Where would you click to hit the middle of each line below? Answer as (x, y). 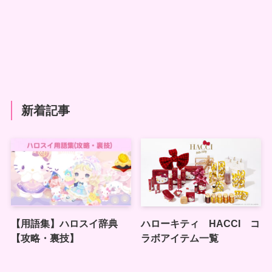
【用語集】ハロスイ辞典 (64, 223)
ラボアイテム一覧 (180, 238)
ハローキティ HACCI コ (201, 223)
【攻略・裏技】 (45, 238)
